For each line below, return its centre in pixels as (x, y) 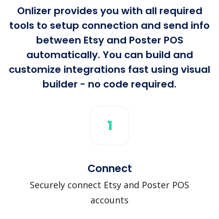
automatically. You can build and (109, 55)
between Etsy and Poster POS (109, 40)
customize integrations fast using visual (109, 69)
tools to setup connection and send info (109, 25)
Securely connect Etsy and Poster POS (109, 185)
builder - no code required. (109, 84)
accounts (109, 200)
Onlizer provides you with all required (109, 11)
